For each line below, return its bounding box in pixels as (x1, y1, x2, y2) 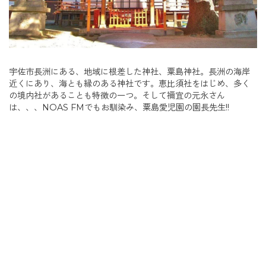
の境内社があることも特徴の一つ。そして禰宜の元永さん (9, 90, 225, 101)
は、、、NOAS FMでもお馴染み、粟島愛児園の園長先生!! (9, 102, 229, 113)
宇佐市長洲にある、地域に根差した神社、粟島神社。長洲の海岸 (9, 66, 250, 77)
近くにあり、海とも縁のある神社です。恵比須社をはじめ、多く (9, 78, 250, 89)
